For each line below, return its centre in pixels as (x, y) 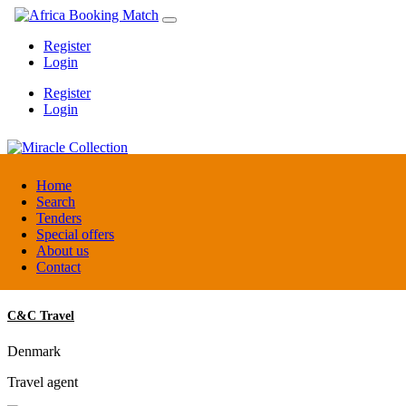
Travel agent (43, 382)
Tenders (59, 218)
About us (63, 251)
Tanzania (33, 218)
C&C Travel (41, 315)
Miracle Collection (58, 183)
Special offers (75, 234)
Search (56, 202)
